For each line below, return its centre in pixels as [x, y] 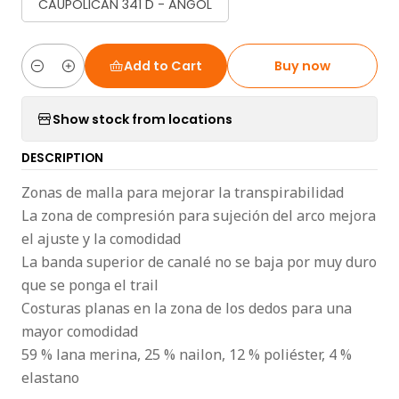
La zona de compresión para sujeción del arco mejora [199, 216]
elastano [50, 378]
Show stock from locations [142, 119]
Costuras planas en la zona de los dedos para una [187, 308]
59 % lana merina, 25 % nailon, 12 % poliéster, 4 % [187, 354]
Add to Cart [163, 66]
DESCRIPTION [62, 158]
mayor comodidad [80, 331]
